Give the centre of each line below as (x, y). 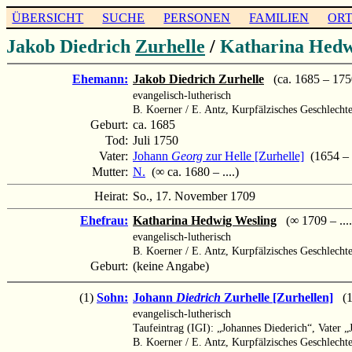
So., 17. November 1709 (194, 196)
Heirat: (113, 196)
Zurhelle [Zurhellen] (277, 297)
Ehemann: (100, 79)
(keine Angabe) (171, 266)
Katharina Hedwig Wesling (205, 220)
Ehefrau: (104, 220)
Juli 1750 (156, 140)
